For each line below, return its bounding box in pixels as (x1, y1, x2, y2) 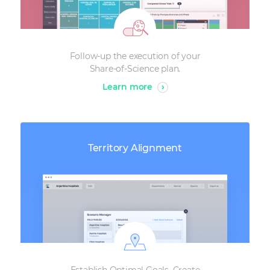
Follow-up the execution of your (69, 51, 201, 61)
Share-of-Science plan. (89, 63, 181, 74)
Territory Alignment (87, 142, 183, 154)
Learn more (102, 81, 155, 92)
